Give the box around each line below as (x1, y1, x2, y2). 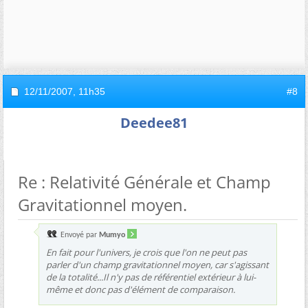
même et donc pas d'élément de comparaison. (46, 283, 235, 296)
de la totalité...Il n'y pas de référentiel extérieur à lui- (46, 270, 256, 283)
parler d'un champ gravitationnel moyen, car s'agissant (46, 258, 269, 271)
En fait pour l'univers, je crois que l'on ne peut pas (46, 245, 247, 258)
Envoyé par (58, 230, 99, 239)
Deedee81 (120, 113, 188, 132)
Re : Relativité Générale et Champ (18, 170, 271, 193)
